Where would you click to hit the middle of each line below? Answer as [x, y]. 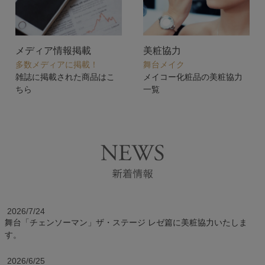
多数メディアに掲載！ [57, 64]
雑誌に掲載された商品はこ [65, 77]
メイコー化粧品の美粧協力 [193, 77]
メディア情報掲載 [53, 50]
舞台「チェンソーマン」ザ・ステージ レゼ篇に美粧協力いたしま [126, 223]
